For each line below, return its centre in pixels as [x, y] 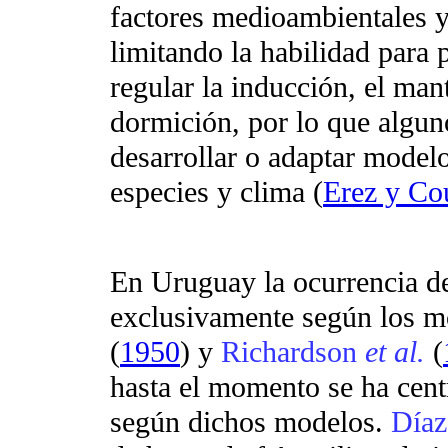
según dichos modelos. [250, 422]
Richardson [293, 352]
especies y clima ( [216, 192]
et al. [395, 352]
